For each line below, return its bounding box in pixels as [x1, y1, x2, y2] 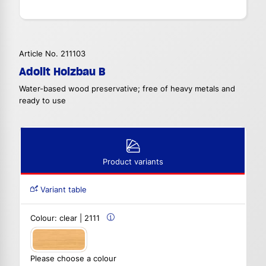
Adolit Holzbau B [19, 65, 105, 79]
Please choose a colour [30, 254, 116, 263]
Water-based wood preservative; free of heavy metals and [19, 84, 235, 94]
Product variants [102, 157, 163, 167]
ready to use [19, 96, 66, 106]
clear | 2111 [59, 214, 100, 223]
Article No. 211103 [19, 49, 85, 59]
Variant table [38, 185, 87, 195]
